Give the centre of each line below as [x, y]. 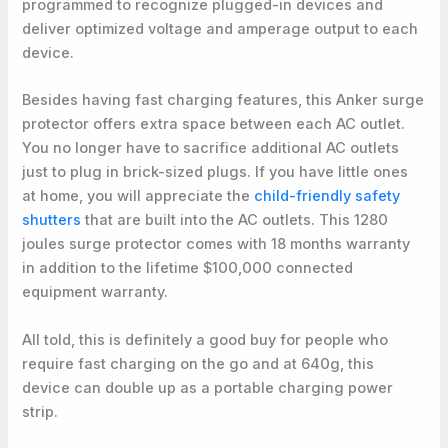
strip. [40, 411]
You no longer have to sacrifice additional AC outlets [211, 148]
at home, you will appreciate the [138, 196]
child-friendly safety [327, 196]
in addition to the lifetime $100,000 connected [188, 268]
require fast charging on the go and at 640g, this [198, 363]
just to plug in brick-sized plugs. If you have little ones [215, 172]
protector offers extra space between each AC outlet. [214, 124]
